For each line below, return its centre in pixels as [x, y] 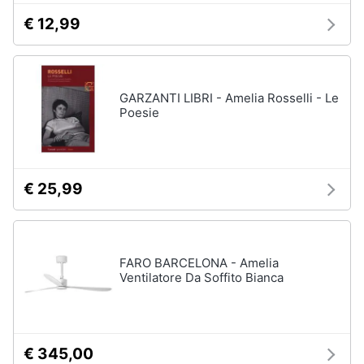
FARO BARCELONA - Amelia [199, 263]
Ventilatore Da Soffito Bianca [201, 277]
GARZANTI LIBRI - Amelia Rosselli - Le [229, 98]
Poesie [139, 113]
